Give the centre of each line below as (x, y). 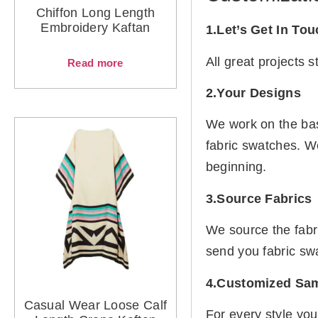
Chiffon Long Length (95, 12)
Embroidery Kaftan (95, 27)
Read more (95, 62)
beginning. (236, 167)
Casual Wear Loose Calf (95, 305)
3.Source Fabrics (261, 198)
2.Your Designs (253, 93)
